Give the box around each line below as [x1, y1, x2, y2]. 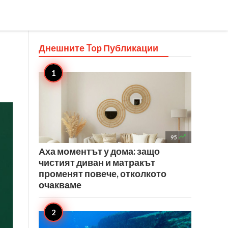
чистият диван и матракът [39, 157, 155, 168]
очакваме [39, 179, 81, 190]
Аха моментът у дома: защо [39, 146, 160, 157]
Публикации [103, 42, 158, 53]
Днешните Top [39, 42, 103, 53]
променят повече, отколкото [39, 168, 166, 179]
